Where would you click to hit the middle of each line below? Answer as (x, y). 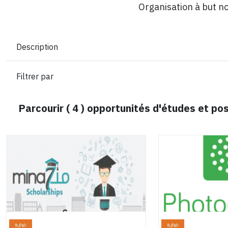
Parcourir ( (45, 108)
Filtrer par (35, 77)
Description (37, 47)
